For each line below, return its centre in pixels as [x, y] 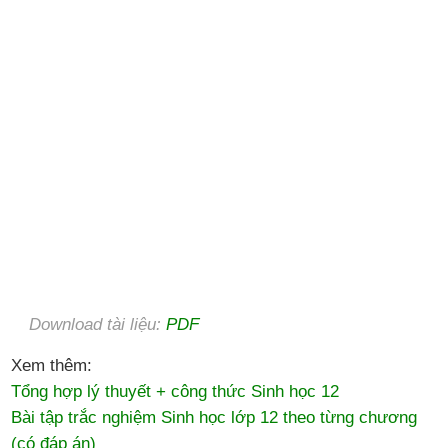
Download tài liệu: [98, 324]
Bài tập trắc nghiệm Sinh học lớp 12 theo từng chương [214, 417]
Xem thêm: [52, 365]
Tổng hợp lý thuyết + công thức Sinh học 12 [175, 391]
